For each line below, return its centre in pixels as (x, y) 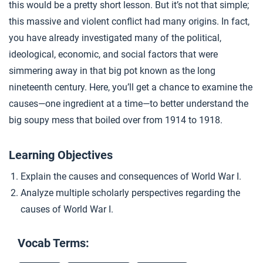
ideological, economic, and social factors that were (113, 54)
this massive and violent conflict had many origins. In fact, (129, 21)
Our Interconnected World (81, 139)
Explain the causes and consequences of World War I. (131, 176)
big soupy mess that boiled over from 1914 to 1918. (116, 120)
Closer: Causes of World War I (88, 55)
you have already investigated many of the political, (115, 38)
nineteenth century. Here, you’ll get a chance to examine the (131, 87)
